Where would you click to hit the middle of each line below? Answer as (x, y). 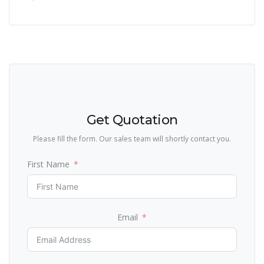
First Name (48, 164)
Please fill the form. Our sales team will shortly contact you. (165, 138)
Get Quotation (132, 120)
